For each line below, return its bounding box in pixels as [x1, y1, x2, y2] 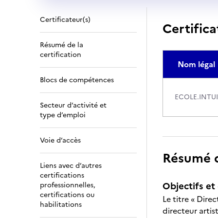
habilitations [40, 200, 82, 210]
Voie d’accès [40, 135, 81, 145]
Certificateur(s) [40, 15, 91, 25]
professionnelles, [40, 180, 95, 190]
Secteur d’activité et [40, 100, 107, 110]
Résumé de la [40, 40, 83, 50]
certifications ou [40, 190, 94, 200]
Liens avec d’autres [40, 161, 102, 171]
